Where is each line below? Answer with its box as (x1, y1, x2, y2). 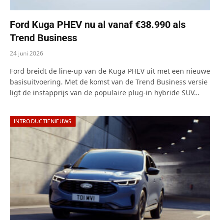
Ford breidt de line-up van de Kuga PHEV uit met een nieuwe (10, 66, 210, 76)
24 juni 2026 (10, 49, 43, 57)
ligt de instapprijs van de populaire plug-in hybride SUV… (10, 87, 199, 97)
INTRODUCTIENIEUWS (14, 117, 72, 125)
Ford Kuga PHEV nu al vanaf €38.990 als (10, 18, 186, 30)
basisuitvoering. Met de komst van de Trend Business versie (10, 77, 208, 86)
